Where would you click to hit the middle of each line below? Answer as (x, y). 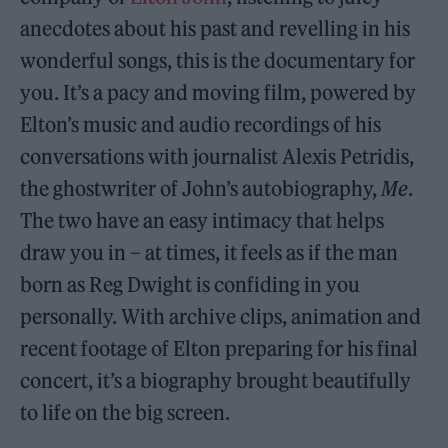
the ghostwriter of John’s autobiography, (201, 189)
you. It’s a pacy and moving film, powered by (218, 93)
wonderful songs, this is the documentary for (218, 61)
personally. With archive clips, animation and (221, 317)
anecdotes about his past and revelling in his (215, 29)
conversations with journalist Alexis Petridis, (217, 157)
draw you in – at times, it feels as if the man (209, 253)
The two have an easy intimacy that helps (202, 221)
